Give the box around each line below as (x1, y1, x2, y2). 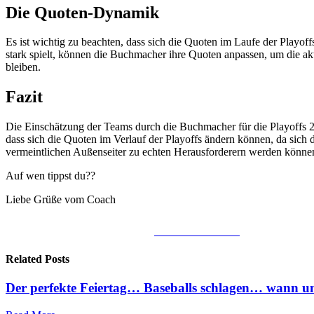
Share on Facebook (154, 225, 240, 238)
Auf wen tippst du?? (6, 170, 95, 182)
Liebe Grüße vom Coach (6, 193, 116, 206)
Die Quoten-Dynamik (6, 3, 159, 22)
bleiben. (6, 61, 41, 74)
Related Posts (6, 252, 69, 265)
